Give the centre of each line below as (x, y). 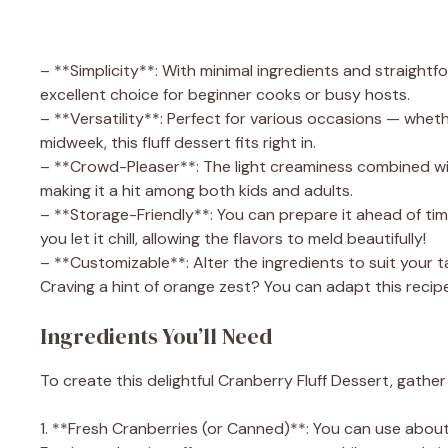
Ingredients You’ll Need (156, 335)
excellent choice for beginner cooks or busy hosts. (225, 94)
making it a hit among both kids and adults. (196, 190)
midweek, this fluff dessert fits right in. (178, 142)
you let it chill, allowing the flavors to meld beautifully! (233, 238)
